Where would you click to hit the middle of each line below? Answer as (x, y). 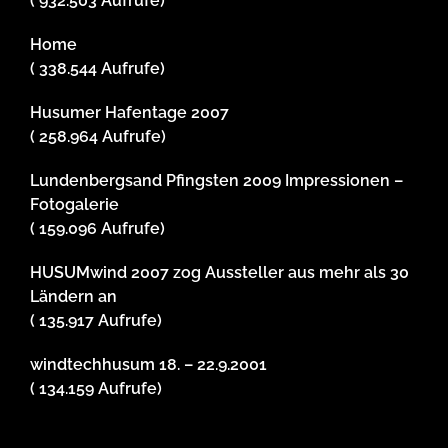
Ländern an (73, 297)
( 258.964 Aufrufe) (98, 137)
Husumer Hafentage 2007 (129, 113)
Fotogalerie (74, 205)
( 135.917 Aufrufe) (96, 321)
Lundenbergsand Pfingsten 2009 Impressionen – (216, 181)
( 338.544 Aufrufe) (97, 69)
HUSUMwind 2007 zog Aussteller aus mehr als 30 (219, 273)
